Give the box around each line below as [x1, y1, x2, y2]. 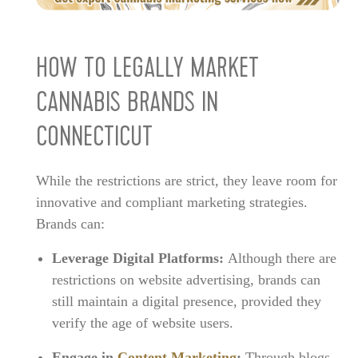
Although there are [227, 249, 336, 266]
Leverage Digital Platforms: [51, 249, 228, 266]
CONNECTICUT [35, 125, 153, 154]
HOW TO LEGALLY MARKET [35, 56, 259, 86]
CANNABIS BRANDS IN [35, 90, 218, 120]
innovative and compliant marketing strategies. [35, 193, 308, 210]
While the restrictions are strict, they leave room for [35, 172, 337, 189]
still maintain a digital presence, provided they [51, 292, 321, 309]
